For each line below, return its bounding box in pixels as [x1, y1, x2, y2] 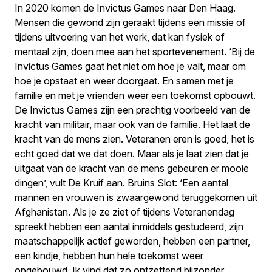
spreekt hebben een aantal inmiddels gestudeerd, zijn [15, 220, 243, 233]
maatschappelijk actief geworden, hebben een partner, [15, 235, 250, 247]
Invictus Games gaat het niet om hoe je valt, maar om [15, 60, 246, 72]
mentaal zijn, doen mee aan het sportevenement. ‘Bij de [15, 46, 255, 58]
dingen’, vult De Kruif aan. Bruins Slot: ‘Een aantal [15, 177, 228, 189]
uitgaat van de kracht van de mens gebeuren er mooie [15, 162, 249, 174]
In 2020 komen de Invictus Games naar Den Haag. [15, 2, 236, 14]
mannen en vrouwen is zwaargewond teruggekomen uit [15, 191, 257, 203]
